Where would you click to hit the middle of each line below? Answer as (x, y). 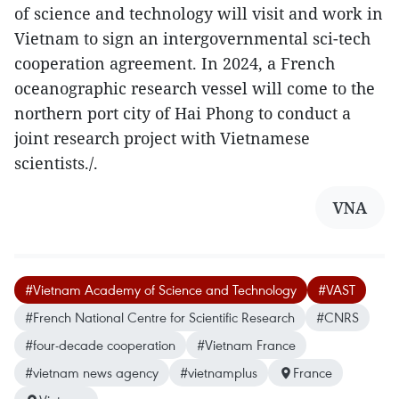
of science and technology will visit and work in (199, 14)
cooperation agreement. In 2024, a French (175, 64)
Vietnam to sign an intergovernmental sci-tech (192, 39)
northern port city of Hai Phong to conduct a (183, 114)
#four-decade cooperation (100, 345)
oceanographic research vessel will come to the (195, 89)
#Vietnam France (246, 345)
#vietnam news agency (92, 373)
